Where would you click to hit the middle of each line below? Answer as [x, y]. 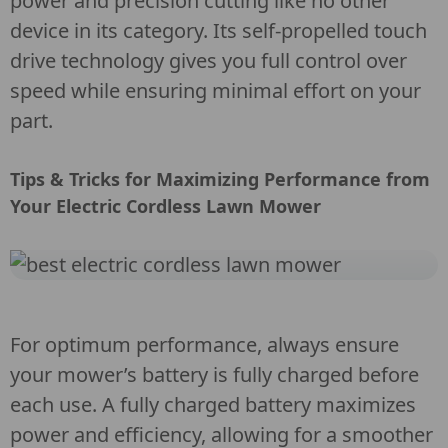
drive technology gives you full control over [208, 60]
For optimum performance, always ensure [204, 344]
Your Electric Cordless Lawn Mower [165, 206]
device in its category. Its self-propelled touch [218, 30]
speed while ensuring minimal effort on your [215, 90]
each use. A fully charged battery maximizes [213, 404]
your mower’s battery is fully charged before [214, 374]
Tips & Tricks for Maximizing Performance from [220, 179]
